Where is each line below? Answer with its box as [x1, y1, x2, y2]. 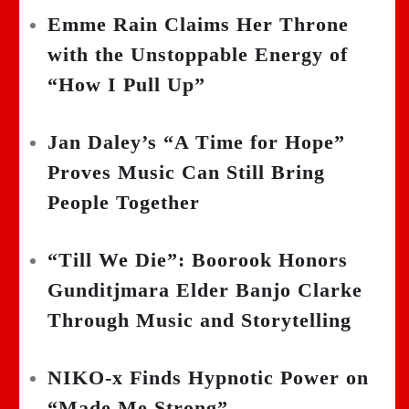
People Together [47, 191, 200, 215]
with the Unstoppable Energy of [47, 43, 348, 67]
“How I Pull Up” [47, 73, 205, 97]
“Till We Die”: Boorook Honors [47, 248, 348, 272]
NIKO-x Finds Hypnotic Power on [47, 366, 369, 390]
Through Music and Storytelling [47, 309, 351, 332]
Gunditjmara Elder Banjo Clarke [47, 278, 362, 302]
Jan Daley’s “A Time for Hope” [47, 131, 345, 154]
